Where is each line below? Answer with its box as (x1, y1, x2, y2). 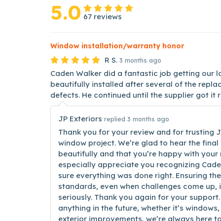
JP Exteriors (58, 114, 104, 123)
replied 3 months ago (104, 115, 169, 123)
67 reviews (83, 12, 122, 21)
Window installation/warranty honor (50, 41, 184, 50)
